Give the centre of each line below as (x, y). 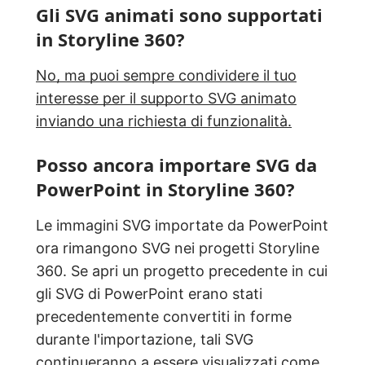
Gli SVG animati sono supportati (179, 15)
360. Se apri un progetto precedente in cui (182, 271)
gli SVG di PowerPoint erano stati (149, 294)
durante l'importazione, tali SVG (145, 340)
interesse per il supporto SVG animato (166, 99)
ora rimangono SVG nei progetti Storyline (178, 248)
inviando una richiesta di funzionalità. (164, 121)
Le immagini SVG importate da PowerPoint (182, 226)
